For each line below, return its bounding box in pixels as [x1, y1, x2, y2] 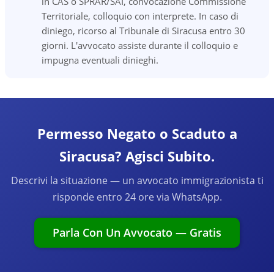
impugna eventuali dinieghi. [42, 54, 158, 66]
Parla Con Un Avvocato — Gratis [53, 225, 221, 240]
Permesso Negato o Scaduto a [37, 124, 237, 143]
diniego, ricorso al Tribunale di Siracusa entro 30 [42, 24, 245, 37]
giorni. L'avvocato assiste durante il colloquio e [42, 39, 238, 51]
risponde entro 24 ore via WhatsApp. [52, 190, 222, 204]
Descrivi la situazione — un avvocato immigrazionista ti [10, 174, 264, 187]
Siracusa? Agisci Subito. [59, 147, 215, 165]
